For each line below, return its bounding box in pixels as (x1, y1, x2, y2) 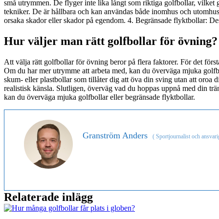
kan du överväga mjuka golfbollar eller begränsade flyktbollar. (4, 92, 195, 101)
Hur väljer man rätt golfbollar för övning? (4, 34, 218, 47)
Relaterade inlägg (4, 190, 93, 203)
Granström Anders (83, 130, 148, 140)
